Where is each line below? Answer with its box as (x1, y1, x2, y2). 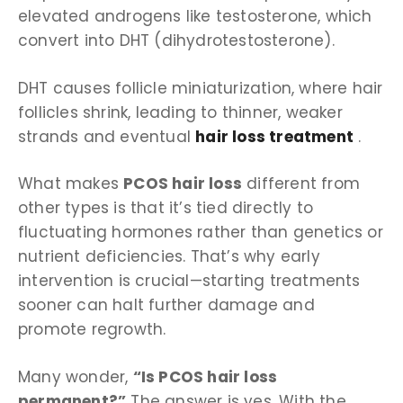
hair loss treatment (195, 125, 354, 148)
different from (242, 173, 361, 195)
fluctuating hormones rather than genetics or (18, 221, 383, 244)
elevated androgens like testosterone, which (18, 5, 372, 28)
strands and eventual (18, 125, 196, 148)
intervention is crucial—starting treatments (18, 270, 361, 292)
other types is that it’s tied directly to (18, 197, 314, 219)
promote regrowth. (18, 318, 166, 341)
